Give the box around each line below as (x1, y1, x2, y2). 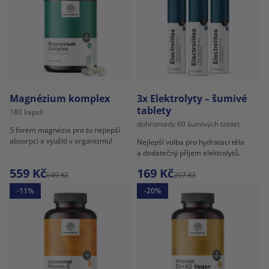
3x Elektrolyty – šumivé (137, 92, 247, 106)
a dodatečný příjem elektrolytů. (137, 148, 240, 159)
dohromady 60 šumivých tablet (137, 119, 240, 130)
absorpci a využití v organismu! (10, 136, 112, 147)
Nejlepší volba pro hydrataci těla (137, 137, 244, 148)
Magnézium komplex (10, 92, 110, 106)
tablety (137, 104, 171, 118)
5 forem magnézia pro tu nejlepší (10, 125, 120, 136)
